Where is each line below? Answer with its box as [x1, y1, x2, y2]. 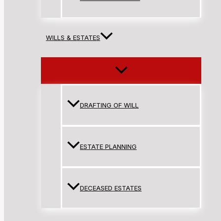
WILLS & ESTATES [46, 34, 100, 42]
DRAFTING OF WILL [80, 101, 139, 110]
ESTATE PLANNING [80, 143, 137, 151]
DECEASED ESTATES [80, 184, 142, 192]
